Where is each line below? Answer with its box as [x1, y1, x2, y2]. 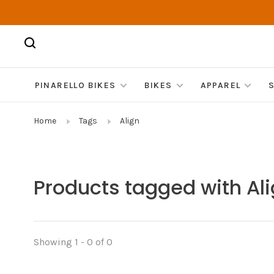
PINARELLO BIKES [34, 80, 116, 91]
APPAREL [200, 80, 241, 91]
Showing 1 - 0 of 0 [34, 236, 113, 248]
